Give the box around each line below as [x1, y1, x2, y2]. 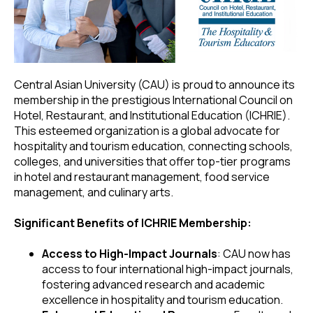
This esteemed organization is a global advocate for [14, 122, 280, 138]
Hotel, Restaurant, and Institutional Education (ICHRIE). [14, 107, 290, 123]
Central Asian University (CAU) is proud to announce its [14, 76, 295, 92]
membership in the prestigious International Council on [14, 92, 293, 108]
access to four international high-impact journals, [42, 261, 293, 277]
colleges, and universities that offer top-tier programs [14, 153, 291, 169]
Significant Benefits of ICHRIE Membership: [14, 214, 252, 231]
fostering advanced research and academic [42, 276, 265, 292]
